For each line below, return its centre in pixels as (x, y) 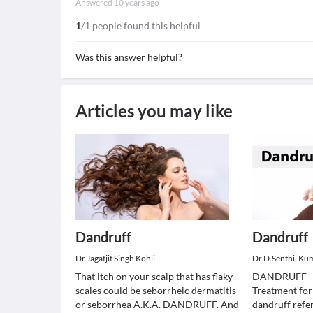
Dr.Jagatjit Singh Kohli (115, 258)
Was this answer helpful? (129, 57)
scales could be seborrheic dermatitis (156, 290)
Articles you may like (154, 111)
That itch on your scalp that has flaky (154, 276)
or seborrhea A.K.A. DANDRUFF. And (157, 304)
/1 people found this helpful (141, 26)
